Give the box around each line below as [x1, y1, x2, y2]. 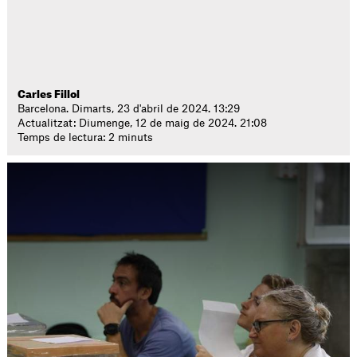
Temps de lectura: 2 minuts [18, 132, 154, 143]
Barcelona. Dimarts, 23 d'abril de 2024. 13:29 [18, 104, 241, 114]
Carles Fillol [18, 89, 80, 100]
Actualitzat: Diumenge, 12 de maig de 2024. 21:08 [18, 118, 268, 128]
